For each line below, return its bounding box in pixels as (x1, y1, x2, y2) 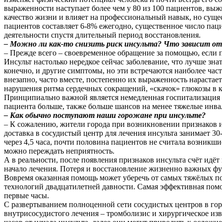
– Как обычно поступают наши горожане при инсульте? (4, 111, 206, 119)
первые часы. (4, 191, 49, 200)
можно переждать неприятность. (4, 146, 114, 155)
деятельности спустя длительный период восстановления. (4, 30, 201, 39)
